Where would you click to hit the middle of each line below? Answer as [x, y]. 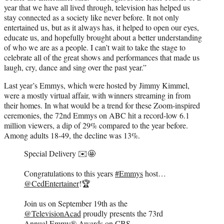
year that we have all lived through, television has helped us [97, 7]
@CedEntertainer [51, 183]
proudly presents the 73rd [122, 213]
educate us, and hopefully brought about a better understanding [103, 37]
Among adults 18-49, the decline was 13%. [72, 135]
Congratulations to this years [69, 173]
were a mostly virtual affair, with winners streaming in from [97, 95]
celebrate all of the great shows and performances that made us [102, 57]
